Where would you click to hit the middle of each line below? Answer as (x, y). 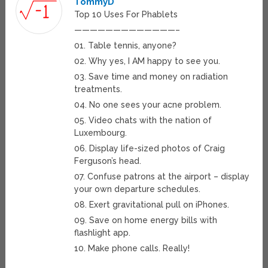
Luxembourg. (101, 133)
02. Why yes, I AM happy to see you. (147, 61)
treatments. (98, 89)
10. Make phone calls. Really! (132, 249)
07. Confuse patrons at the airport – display (162, 177)
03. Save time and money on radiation (151, 77)
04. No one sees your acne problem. (148, 105)
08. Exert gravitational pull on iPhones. (152, 205)
